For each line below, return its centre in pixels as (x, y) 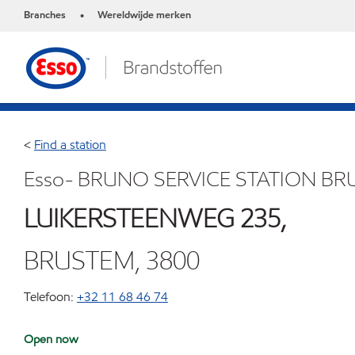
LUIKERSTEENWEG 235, (155, 218)
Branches (45, 15)
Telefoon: (49, 297)
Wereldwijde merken (144, 15)
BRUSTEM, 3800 (112, 260)
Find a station (70, 145)
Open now (51, 339)
